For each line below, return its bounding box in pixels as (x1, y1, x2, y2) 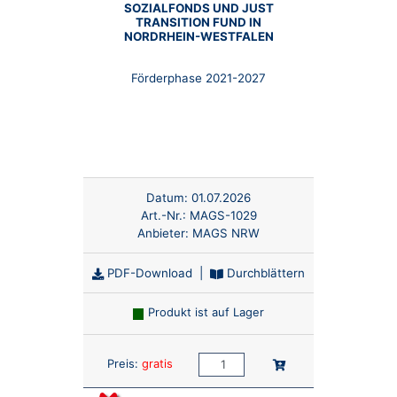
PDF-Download (104, 266, 192, 280)
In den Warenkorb (284, 355, 385, 370)
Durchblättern (223, 266, 305, 280)
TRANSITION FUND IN (136, 15, 261, 30)
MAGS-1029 (189, 208, 257, 223)
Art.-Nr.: (140, 208, 190, 223)
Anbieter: (137, 226, 192, 241)
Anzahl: (198, 352, 238, 367)
